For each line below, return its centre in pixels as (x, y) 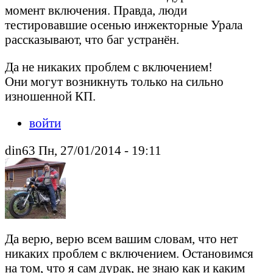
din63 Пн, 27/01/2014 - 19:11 (83, 151)
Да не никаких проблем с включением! (109, 66)
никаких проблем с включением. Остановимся (129, 253)
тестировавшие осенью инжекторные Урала (124, 24)
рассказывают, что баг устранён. (92, 39)
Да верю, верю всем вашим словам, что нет (121, 239)
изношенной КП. (50, 96)
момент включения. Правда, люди (96, 10)
